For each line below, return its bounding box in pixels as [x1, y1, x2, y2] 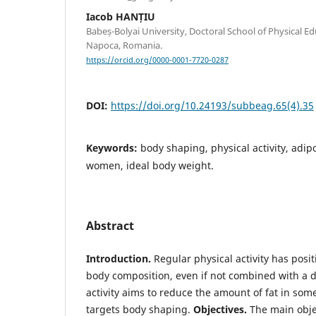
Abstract [86, 218, 134, 234]
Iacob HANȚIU [86, 9, 155, 23]
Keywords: [86, 141, 140, 155]
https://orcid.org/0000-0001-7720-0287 [86, 55, 229, 66]
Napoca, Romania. [86, 38, 162, 51]
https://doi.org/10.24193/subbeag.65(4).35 [111, 99, 314, 113]
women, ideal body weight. [86, 159, 214, 173]
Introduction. [86, 252, 151, 266]
